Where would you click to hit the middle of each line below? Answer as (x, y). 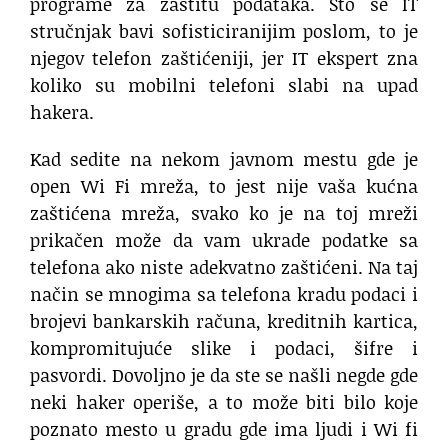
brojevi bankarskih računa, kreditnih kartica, (224, 321)
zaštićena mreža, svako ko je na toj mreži (224, 213)
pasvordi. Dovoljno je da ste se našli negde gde (224, 375)
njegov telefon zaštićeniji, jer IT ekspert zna (224, 58)
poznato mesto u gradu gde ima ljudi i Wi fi (224, 429)
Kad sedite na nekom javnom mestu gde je (224, 159)
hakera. (62, 112)
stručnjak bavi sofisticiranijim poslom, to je (224, 31)
